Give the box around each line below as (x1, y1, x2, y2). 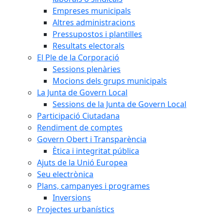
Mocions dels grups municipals (53, 75, 167, 86)
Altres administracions (53, 17, 135, 28)
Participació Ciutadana (37, 110, 120, 121)
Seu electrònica (37, 169, 93, 180)
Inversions (53, 192, 91, 203)
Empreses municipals (53, 5, 131, 16)
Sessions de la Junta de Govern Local (53, 99, 186, 109)
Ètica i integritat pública (53, 145, 139, 156)
